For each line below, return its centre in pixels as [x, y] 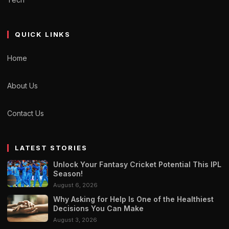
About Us [22, 85]
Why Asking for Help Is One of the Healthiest [133, 199]
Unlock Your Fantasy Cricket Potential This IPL [137, 165]
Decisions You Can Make [98, 209]
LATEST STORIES [51, 148]
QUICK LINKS [43, 35]
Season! [68, 174]
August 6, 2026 [75, 185]
